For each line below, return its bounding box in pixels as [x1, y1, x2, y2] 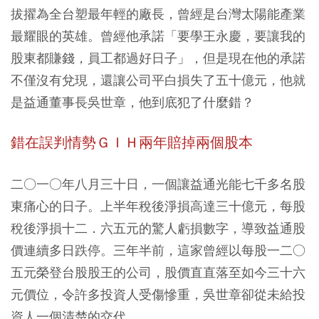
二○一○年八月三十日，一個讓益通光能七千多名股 [11, 176, 305, 192]
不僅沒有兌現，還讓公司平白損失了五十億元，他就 [11, 72, 305, 88]
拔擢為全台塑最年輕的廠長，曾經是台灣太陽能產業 [11, 6, 305, 22]
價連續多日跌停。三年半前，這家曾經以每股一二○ [11, 242, 305, 258]
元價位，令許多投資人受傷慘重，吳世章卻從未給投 [11, 286, 305, 303]
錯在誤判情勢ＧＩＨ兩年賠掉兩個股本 [11, 134, 253, 152]
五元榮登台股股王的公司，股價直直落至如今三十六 [11, 264, 305, 281]
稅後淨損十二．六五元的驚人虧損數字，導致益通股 [11, 220, 305, 236]
